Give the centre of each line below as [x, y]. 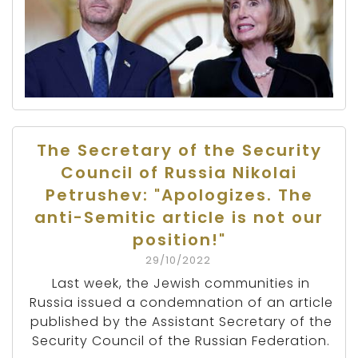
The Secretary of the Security [179, 151]
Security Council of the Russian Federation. [181, 341]
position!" [179, 240]
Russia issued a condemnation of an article [181, 303]
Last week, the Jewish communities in [181, 284]
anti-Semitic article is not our [179, 218]
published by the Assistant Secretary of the [181, 322]
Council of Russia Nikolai [179, 173]
